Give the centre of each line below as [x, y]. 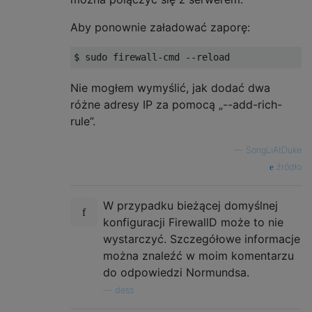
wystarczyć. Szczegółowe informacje [202, 239]
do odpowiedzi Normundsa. [176, 272]
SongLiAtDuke [274, 150]
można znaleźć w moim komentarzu [198, 255]
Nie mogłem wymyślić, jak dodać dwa [170, 87]
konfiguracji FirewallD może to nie [193, 222]
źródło [288, 166]
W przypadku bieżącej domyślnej [190, 205]
